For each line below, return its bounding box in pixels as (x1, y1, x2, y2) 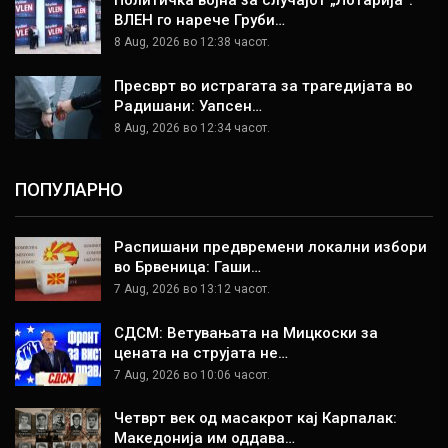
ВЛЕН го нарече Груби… (114, 11, 285, 30)
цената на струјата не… (114, 343, 288, 362)
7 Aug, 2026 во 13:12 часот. (114, 282, 270, 297)
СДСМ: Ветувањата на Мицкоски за (114, 323, 378, 342)
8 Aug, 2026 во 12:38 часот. (114, 35, 270, 50)
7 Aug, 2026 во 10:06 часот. (114, 367, 270, 382)
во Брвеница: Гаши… (114, 258, 261, 277)
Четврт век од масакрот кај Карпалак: (114, 409, 397, 428)
